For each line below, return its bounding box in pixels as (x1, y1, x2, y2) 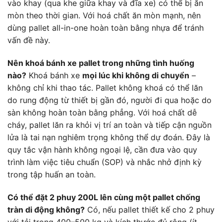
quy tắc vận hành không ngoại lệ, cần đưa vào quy (7, 144, 197, 155)
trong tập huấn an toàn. (7, 169, 96, 179)
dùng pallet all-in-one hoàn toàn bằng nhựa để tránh (7, 23, 204, 33)
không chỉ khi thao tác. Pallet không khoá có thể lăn (7, 82, 203, 93)
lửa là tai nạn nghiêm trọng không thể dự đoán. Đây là (7, 132, 210, 142)
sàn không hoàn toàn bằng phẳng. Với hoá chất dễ (7, 107, 197, 117)
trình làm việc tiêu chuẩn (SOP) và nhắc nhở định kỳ (7, 157, 202, 167)
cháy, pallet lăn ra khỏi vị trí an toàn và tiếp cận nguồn (7, 119, 212, 130)
